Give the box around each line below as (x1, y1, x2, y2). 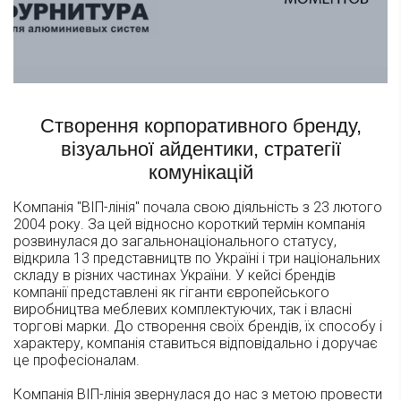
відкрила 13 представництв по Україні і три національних (13, 250, 380, 268)
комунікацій (148, 161, 253, 184)
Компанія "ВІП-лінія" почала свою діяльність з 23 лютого (13, 199, 382, 217)
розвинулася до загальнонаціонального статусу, (13, 233, 337, 251)
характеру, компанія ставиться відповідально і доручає (13, 335, 378, 353)
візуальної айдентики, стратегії (60, 138, 341, 161)
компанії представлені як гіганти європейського (13, 284, 329, 302)
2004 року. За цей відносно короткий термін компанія (13, 216, 365, 234)
